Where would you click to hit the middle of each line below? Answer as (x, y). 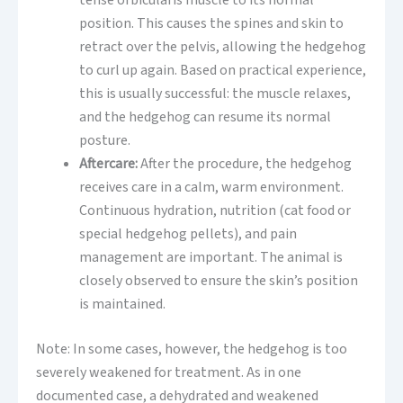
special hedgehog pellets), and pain (188, 234)
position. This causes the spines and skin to (211, 24)
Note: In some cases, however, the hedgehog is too (192, 349)
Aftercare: (110, 164)
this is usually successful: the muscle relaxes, (215, 94)
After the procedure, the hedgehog (246, 164)
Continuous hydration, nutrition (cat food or (215, 211)
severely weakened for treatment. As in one (169, 373)
